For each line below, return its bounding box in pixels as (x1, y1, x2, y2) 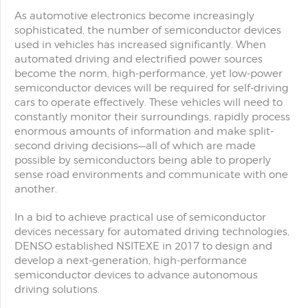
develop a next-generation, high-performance (14, 254, 247, 267)
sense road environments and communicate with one (14, 168, 288, 181)
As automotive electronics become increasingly (14, 10, 254, 22)
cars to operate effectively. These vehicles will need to (14, 96, 283, 109)
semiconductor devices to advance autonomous (14, 269, 258, 281)
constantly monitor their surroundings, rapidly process (14, 111, 290, 123)
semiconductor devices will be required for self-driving (14, 82, 289, 94)
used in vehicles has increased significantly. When (14, 38, 266, 51)
